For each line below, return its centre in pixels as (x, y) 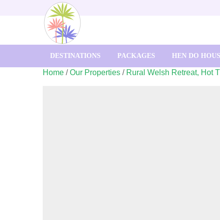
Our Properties (95, 72)
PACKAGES (136, 55)
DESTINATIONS (75, 55)
